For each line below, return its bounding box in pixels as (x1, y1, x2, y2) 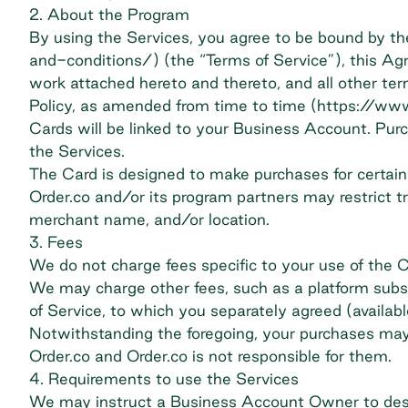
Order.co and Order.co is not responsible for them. (29, 347, 392, 364)
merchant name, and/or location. (29, 210, 270, 228)
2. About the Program (29, 5, 189, 23)
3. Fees (29, 233, 83, 250)
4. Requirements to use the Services (29, 370, 299, 387)
